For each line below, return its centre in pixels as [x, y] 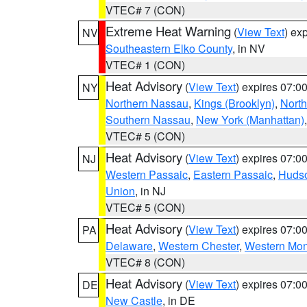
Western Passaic [147, 174]
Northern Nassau [147, 103]
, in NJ [150, 191]
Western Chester [199, 246]
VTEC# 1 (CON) [145, 65]
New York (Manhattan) [250, 120]
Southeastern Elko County [169, 48]
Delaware [129, 246]
